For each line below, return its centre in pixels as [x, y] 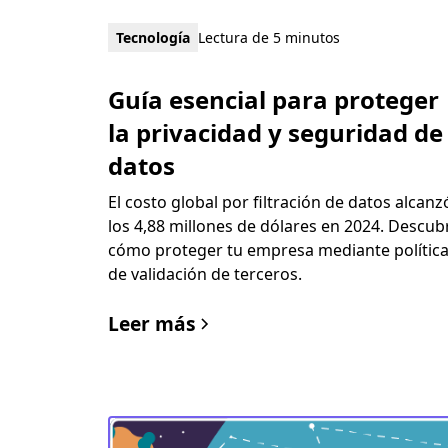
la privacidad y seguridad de [275, 133]
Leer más [151, 324]
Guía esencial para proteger [273, 100]
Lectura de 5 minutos [268, 38]
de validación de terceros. [204, 274]
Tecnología [152, 38]
